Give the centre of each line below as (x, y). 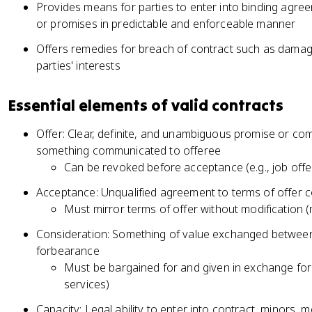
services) (87, 284)
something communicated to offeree (128, 150)
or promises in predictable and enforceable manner (166, 24)
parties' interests (78, 65)
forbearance (68, 251)
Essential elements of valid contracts (146, 105)
